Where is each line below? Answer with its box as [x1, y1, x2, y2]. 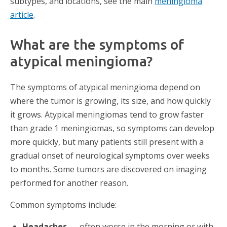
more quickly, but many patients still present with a [10, 136, 204, 148]
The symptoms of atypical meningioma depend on [10, 82, 200, 93]
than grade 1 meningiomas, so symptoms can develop [10, 123, 214, 134]
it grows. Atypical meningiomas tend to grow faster [10, 109, 204, 121]
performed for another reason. [10, 177, 128, 189]
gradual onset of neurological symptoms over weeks [10, 150, 210, 162]
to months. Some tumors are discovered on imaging [10, 164, 207, 175]
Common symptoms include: [10, 199, 117, 211]
